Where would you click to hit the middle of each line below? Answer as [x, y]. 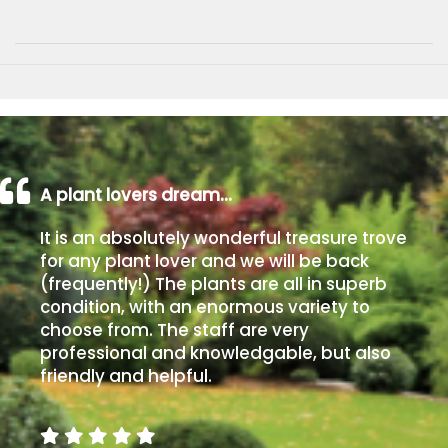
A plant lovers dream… [136, 194]
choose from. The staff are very [174, 329]
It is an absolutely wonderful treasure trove [223, 237]
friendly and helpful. [126, 375]
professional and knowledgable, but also [215, 352]
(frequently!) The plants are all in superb [213, 283]
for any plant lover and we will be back [204, 260]
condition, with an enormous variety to [205, 306]
